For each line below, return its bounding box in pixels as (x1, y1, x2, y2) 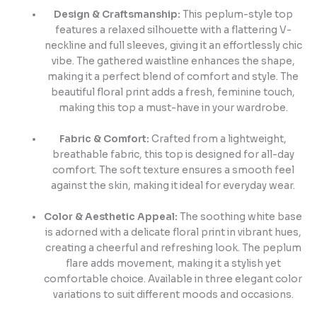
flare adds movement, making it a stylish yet (65, 258, 281, 270)
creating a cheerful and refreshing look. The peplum (45, 242, 301, 255)
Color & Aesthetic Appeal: (44, 211, 178, 224)
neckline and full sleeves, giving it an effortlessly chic (44, 40, 302, 52)
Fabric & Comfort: (59, 133, 150, 146)
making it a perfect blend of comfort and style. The (47, 71, 299, 83)
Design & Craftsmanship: (53, 8, 180, 21)
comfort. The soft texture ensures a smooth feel (52, 164, 294, 177)
